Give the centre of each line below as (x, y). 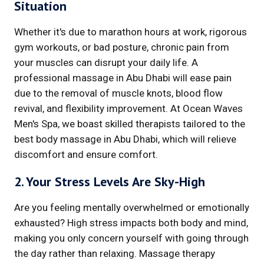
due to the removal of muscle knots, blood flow (118, 93)
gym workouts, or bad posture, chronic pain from (122, 47)
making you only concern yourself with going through (131, 238)
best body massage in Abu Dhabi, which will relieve (125, 139)
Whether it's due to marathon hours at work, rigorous (131, 32)
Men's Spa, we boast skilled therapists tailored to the (130, 123)
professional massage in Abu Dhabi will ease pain (123, 77)
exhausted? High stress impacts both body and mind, (131, 222)
